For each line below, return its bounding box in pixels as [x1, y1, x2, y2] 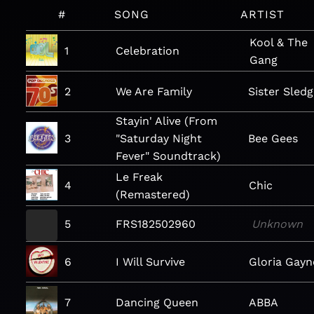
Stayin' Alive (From [115, 114, 217, 128]
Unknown [251, 217, 303, 231]
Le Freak [115, 170, 163, 184]
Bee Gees [248, 132, 299, 145]
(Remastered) [115, 187, 190, 201]
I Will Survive [115, 255, 185, 268]
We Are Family [115, 85, 192, 98]
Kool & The [250, 35, 308, 49]
